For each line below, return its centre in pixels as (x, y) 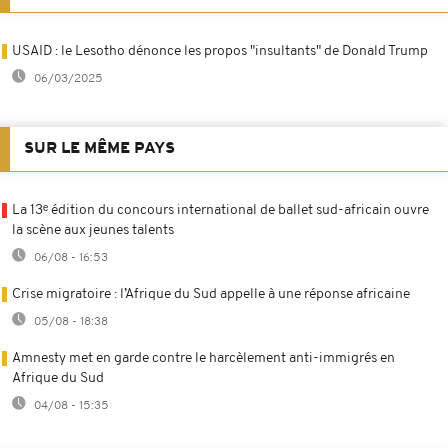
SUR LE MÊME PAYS (99, 148)
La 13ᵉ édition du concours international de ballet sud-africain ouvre (220, 210)
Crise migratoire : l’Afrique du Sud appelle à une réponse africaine (211, 294)
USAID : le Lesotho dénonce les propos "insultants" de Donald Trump (220, 51)
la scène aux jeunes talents (93, 230)
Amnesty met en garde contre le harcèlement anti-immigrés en (203, 358)
